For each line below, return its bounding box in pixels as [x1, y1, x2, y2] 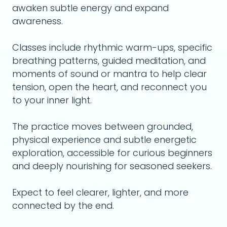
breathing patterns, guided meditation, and [12, 54, 206, 67]
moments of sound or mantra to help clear [12, 67, 207, 80]
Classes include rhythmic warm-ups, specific [12, 41, 212, 54]
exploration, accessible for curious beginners [12, 146, 212, 159]
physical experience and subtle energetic [12, 133, 197, 146]
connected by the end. [12, 199, 114, 212]
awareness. [12, 15, 63, 27]
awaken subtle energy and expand [12, 2, 169, 14]
